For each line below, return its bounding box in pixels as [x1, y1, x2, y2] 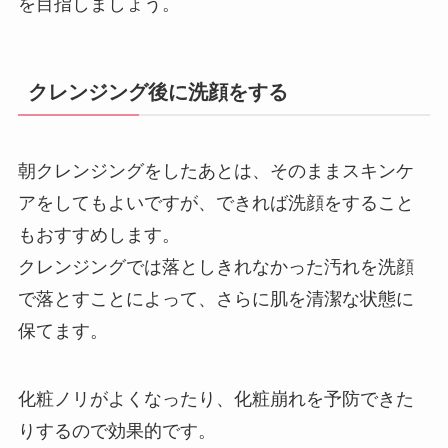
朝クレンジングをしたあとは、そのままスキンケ [17, 161, 414, 182]
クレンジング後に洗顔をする [27, 80, 288, 103]
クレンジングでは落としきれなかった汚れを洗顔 [17, 257, 414, 278]
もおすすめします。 [17, 225, 180, 246]
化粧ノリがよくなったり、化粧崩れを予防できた [17, 388, 414, 409]
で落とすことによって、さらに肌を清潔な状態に [17, 289, 414, 310]
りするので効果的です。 [17, 420, 216, 441]
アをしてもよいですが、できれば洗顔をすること [17, 193, 414, 214]
